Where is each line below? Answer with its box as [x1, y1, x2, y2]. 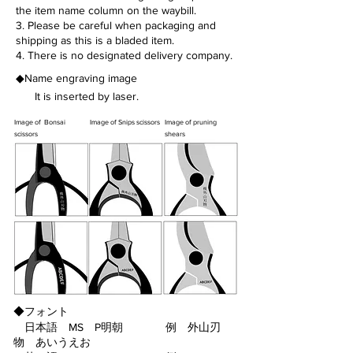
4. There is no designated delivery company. [16, 49, 232, 62]
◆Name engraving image [16, 72, 137, 85]
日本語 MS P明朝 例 [13, 321, 188, 334]
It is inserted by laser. [35, 90, 139, 103]
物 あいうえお [13, 336, 91, 349]
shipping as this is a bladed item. [16, 34, 174, 47]
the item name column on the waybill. [16, 4, 196, 17]
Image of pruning [165, 117, 217, 127]
